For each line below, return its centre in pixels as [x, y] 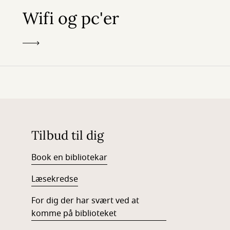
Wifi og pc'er [71, 18]
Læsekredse [54, 179]
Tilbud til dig [67, 135]
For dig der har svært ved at [85, 201]
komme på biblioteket [74, 214]
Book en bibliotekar [69, 158]
